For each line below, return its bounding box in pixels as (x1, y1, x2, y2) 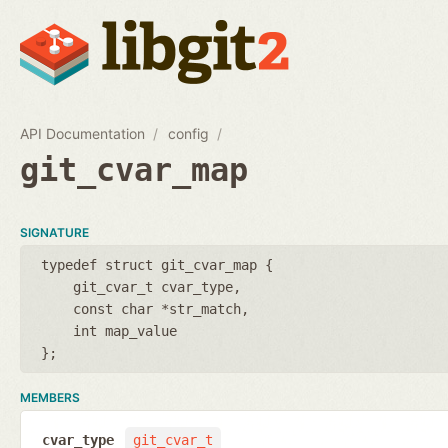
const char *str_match (73, 300, 241, 317)
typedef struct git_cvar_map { (41, 256, 273, 273)
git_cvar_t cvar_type (73, 278, 233, 295)
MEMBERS (20, 389, 80, 405)
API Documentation (20, 124, 145, 142)
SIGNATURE (20, 224, 89, 240)
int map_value (73, 322, 177, 339)
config (168, 124, 210, 142)
